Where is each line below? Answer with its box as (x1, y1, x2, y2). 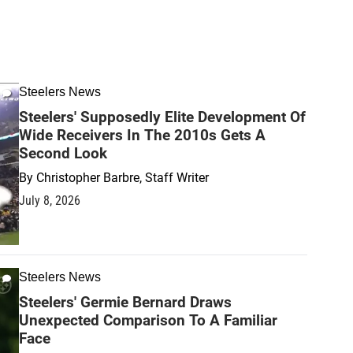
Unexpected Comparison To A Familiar (19, 310, 277, 329)
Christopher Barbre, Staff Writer (36, 170, 209, 185)
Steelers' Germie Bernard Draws (19, 292, 232, 311)
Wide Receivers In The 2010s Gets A (19, 126, 266, 144)
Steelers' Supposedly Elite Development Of (19, 108, 306, 126)
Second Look (19, 144, 107, 162)
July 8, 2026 (19, 193, 80, 208)
